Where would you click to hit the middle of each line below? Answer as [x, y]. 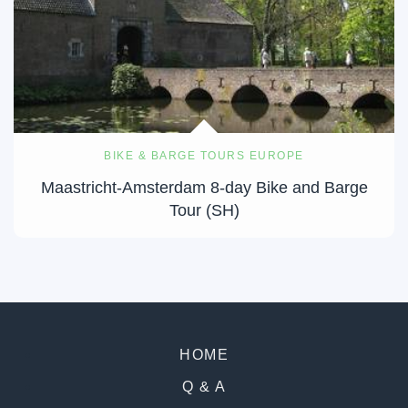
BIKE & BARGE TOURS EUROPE [204, 155]
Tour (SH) [204, 210]
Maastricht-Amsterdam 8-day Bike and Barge [204, 187]
